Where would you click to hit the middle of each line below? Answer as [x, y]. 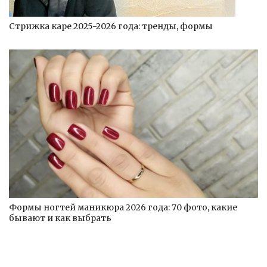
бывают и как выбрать [60, 218]
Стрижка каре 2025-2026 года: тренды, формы [111, 26]
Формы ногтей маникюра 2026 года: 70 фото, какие [123, 207]
